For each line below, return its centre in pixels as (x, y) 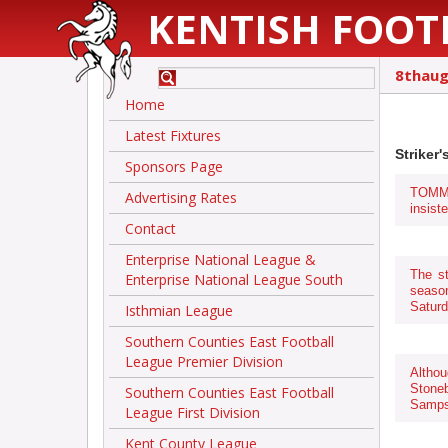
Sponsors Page (174, 166)
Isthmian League (179, 310)
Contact (150, 228)
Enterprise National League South (234, 279)
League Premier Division (204, 361)
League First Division (192, 412)
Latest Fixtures (173, 135)
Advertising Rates (181, 197)
